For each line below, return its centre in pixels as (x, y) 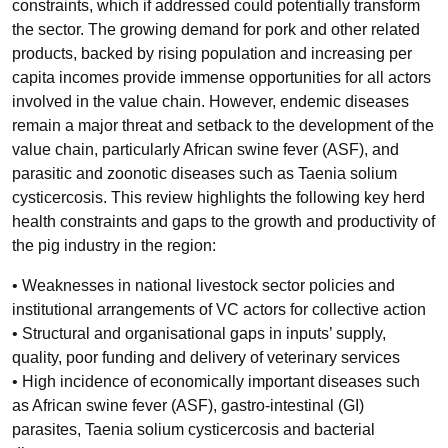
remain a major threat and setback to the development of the (223, 125)
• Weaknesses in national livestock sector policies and (203, 285)
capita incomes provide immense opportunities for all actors (221, 77)
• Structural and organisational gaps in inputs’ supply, (199, 333)
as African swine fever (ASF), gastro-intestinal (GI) (188, 405)
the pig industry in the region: (114, 245)
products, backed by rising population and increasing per (212, 53)
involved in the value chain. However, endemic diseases (210, 101)
